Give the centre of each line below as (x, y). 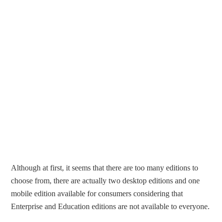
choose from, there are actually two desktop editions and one (106, 181)
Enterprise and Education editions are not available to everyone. (111, 207)
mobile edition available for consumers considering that (97, 194)
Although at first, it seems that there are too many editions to (105, 168)
